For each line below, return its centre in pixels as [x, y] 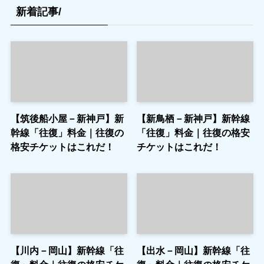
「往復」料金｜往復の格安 [194, 133]
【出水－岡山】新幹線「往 [194, 251]
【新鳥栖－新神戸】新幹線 [194, 119]
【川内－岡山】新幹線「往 [67, 251]
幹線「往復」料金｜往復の [67, 133]
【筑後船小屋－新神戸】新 [67, 119]
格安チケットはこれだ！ [62, 147]
